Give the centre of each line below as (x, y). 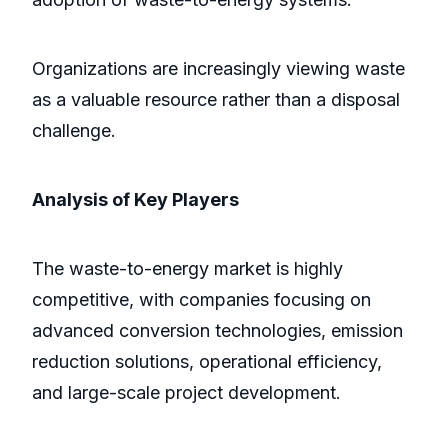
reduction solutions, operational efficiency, (207, 362)
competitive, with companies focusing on (201, 300)
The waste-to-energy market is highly (187, 269)
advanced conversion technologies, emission (217, 331)
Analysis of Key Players (135, 200)
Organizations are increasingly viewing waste (218, 69)
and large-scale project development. (186, 393)
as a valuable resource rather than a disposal (216, 100)
